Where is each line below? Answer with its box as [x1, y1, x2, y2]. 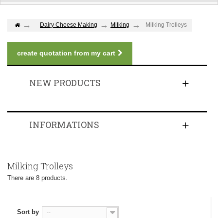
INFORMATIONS [29, 119, 99, 131]
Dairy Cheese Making [40, 21, 97, 29]
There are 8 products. [7, 174, 68, 182]
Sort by [17, 208, 39, 216]
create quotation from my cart [17, 49, 115, 57]
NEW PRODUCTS [29, 77, 101, 89]
